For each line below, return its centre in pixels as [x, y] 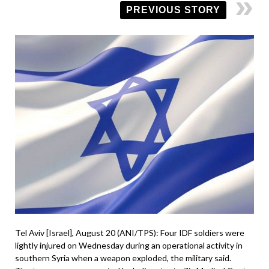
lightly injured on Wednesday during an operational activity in [129, 246]
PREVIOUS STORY [173, 10]
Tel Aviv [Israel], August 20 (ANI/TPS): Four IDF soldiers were [130, 233]
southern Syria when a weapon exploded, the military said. [123, 258]
